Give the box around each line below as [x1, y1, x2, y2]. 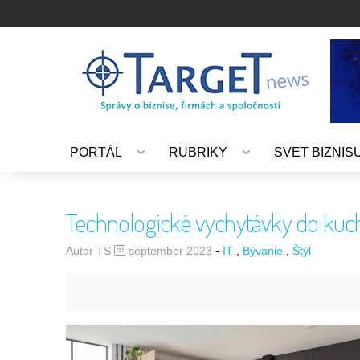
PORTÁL [70, 145, 122, 159]
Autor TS [66, 243, 114, 257]
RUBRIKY [169, 145, 227, 159]
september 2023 [125, 243, 215, 257]
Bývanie [243, 243, 283, 257]
